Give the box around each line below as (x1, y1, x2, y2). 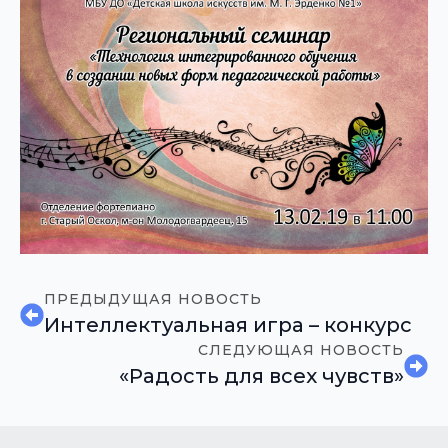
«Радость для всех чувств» (119, 364, 404, 389)
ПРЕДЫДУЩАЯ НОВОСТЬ (44, 290, 262, 309)
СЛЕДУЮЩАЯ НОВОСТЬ (198, 341, 404, 360)
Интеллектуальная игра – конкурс (44, 313, 412, 338)
